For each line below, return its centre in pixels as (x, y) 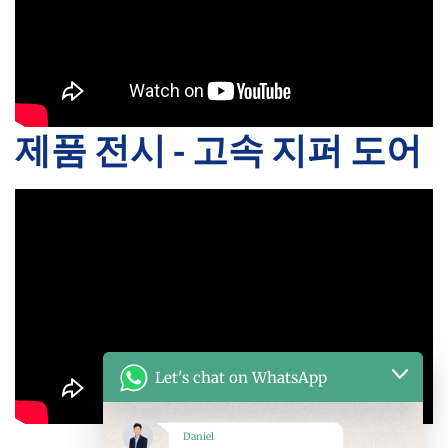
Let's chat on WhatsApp (241, 377)
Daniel (198, 436)
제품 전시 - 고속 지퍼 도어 (218, 149)
